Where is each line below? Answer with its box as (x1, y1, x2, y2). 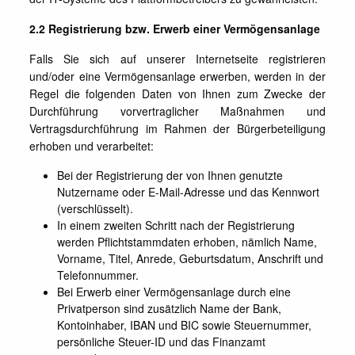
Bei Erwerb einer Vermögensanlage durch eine (57, 284, 292, 300)
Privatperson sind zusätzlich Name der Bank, (57, 300, 282, 316)
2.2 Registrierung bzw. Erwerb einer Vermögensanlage (29, 21, 321, 36)
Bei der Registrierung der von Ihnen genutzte (57, 167, 284, 183)
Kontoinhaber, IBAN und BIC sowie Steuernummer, (57, 317, 312, 333)
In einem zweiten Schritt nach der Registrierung (57, 217, 296, 233)
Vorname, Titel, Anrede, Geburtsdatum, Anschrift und (57, 250, 324, 266)
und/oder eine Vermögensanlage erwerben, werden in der (29, 68, 326, 84)
